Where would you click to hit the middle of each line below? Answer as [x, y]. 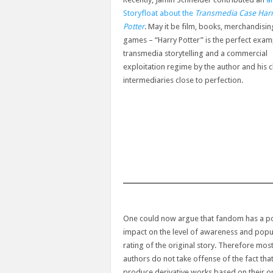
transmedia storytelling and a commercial [195, 54]
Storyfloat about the [159, 13]
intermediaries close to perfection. [183, 80]
